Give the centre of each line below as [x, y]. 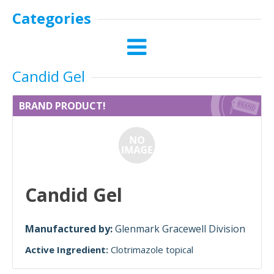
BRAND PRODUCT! [62, 106]
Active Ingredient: [67, 250]
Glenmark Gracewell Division [180, 229]
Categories [52, 18]
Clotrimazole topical [152, 250]
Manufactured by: [70, 229]
